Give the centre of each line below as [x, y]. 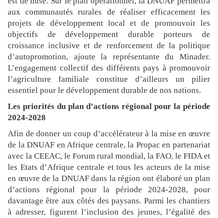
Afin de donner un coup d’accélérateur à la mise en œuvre [109, 134]
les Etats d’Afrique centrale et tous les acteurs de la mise [109, 167]
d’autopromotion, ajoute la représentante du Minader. [109, 57]
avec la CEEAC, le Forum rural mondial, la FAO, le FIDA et [109, 156]
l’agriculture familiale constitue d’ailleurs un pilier [109, 79]
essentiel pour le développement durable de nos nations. [104, 91]
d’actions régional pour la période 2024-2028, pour [109, 190]
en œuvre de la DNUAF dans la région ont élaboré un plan [109, 179]
